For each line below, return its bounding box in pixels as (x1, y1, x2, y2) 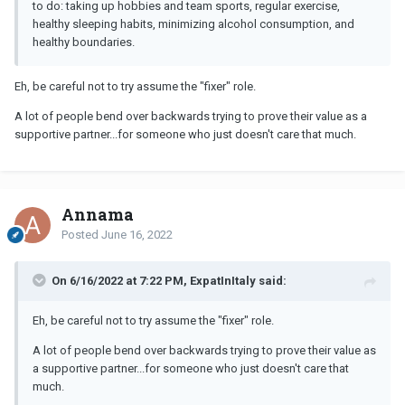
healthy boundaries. (33, 34, 137, 49)
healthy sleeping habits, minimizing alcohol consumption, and (33, 16, 354, 31)
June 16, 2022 (101, 227, 173, 241)
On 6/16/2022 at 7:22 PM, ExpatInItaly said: (52, 273, 287, 287)
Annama (61, 202, 134, 225)
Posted (61, 227, 101, 241)
